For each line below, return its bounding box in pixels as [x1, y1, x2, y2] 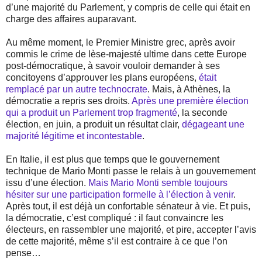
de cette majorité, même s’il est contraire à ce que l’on [6, 236, 227, 247]
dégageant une [182, 119, 244, 130]
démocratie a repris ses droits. [6, 96, 132, 106]
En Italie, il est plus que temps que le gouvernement [6, 154, 219, 165]
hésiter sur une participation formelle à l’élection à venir [6, 189, 233, 200]
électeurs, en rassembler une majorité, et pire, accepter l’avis [6, 225, 256, 235]
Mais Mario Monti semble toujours [88, 178, 227, 188]
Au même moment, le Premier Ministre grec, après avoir [6, 37, 235, 48]
